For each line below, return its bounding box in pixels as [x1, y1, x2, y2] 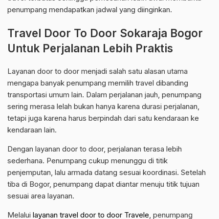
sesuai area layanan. [7, 191, 74, 201]
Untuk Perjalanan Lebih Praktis [7, 42, 173, 55]
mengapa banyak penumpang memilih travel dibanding [7, 78, 188, 88]
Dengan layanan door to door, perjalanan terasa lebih [7, 144, 182, 154]
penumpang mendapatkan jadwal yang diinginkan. [7, 5, 172, 15]
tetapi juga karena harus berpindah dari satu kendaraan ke [7, 113, 199, 123]
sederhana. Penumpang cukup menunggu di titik [7, 156, 168, 166]
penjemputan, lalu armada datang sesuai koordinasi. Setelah [7, 168, 206, 177]
